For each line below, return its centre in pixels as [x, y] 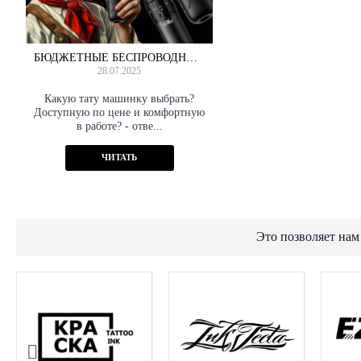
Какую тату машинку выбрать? [119, 99]
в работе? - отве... [119, 127]
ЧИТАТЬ [119, 158]
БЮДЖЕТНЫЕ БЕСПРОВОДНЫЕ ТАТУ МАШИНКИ [192, 58]
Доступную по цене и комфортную [119, 113]
